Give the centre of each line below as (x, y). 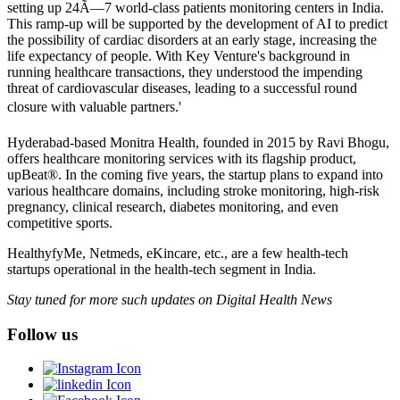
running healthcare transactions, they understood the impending (185, 71)
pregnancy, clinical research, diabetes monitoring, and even (173, 206)
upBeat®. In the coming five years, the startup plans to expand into (195, 174)
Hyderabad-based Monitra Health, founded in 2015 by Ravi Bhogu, (198, 142)
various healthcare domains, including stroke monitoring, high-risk (193, 190)
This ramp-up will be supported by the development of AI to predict (197, 23)
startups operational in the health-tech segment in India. (162, 269)
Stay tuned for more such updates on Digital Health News (170, 299)
